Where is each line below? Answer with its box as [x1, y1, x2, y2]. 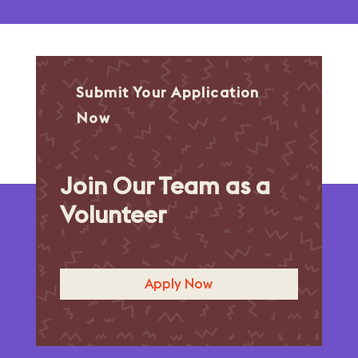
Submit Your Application [75, 83, 260, 101]
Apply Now [145, 275, 213, 292]
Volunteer [59, 199, 166, 229]
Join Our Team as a [59, 170, 270, 201]
